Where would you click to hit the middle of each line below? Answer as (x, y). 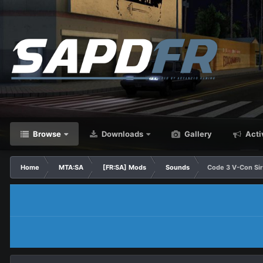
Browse (46, 134)
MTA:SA (71, 167)
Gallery (197, 134)
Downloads (122, 134)
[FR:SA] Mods (124, 167)
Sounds (178, 167)
